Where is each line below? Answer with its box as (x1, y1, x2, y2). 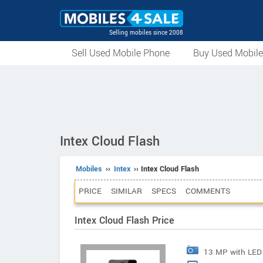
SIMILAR (111, 186, 142, 197)
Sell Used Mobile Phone (72, 46, 170, 60)
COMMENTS (186, 186, 230, 197)
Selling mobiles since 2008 (109, 29, 183, 37)
